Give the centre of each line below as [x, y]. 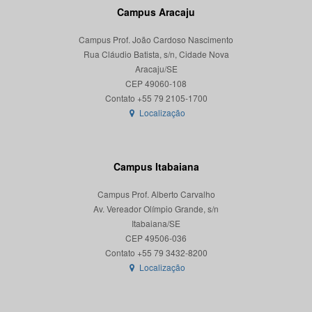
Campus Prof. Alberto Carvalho [156, 194]
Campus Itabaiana [156, 167]
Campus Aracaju [156, 12]
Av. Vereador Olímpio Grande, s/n [156, 209]
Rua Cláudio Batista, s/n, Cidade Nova [156, 54]
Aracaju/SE [156, 69]
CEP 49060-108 [156, 84]
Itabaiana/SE [156, 224]
